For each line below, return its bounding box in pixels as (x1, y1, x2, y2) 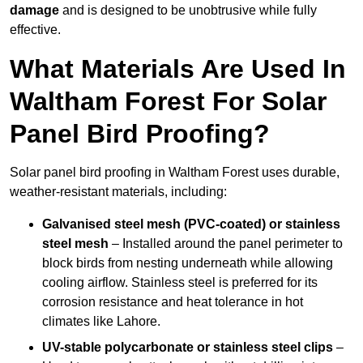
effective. (10, 23, 61, 37)
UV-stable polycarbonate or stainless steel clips (42, 340, 333, 355)
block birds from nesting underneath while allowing (42, 256, 333, 271)
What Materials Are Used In (10, 54, 346, 84)
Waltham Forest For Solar (10, 87, 327, 117)
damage (10, 3, 59, 18)
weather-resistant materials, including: (10, 185, 227, 199)
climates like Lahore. (42, 314, 160, 329)
